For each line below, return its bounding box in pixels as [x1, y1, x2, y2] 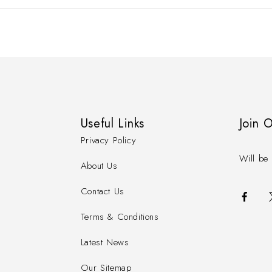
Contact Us [80, 185, 124, 199]
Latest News [80, 236, 129, 250]
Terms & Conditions [80, 210, 159, 224]
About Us [80, 159, 118, 173]
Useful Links [80, 115, 144, 133]
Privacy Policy [80, 134, 137, 148]
